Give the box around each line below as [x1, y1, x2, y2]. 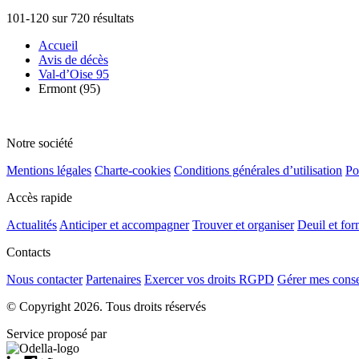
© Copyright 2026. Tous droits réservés [6, 299, 206, 313]
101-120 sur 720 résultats [6, 10, 134, 25]
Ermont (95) [38, 81, 100, 95]
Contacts [6, 244, 50, 259]
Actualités [6, 217, 57, 232]
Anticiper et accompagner [59, 217, 189, 232]
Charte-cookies [95, 163, 171, 177]
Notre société [6, 135, 73, 150]
